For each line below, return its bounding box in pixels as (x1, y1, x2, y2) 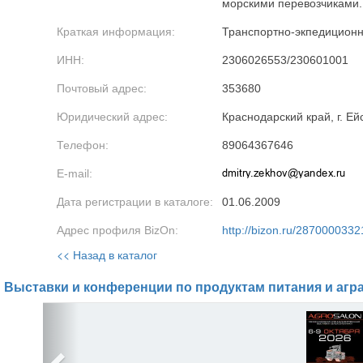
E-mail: (57, 167, 92, 180)
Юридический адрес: (57, 110, 168, 123)
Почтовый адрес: (57, 82, 147, 95)
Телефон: (57, 139, 109, 152)
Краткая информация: (57, 25, 175, 38)
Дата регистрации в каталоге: (57, 195, 213, 208)
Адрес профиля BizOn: (57, 224, 178, 237)
